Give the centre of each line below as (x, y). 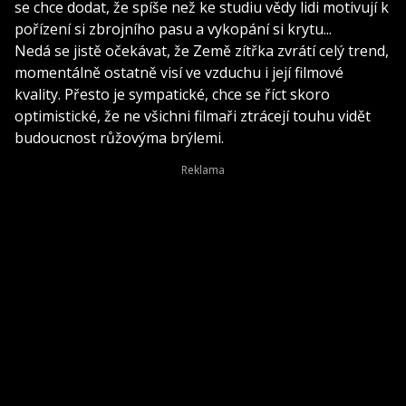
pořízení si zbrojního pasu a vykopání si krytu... (173, 29)
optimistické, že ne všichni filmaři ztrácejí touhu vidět (193, 116)
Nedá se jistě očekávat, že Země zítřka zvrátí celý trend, (202, 50)
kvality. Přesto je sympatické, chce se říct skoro (172, 94)
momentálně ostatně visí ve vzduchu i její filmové (179, 72)
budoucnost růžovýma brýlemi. (119, 137)
